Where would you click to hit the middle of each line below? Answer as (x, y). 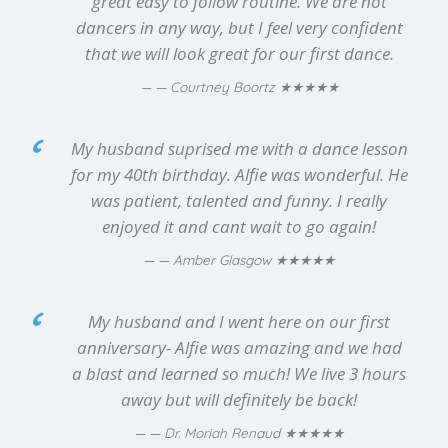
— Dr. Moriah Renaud (216, 433)
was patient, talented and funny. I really (239, 201)
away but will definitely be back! (239, 400)
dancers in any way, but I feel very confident (239, 28)
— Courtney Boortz (216, 87)
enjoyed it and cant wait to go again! (239, 227)
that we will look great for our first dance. (239, 54)
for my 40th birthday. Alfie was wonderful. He (239, 175)
